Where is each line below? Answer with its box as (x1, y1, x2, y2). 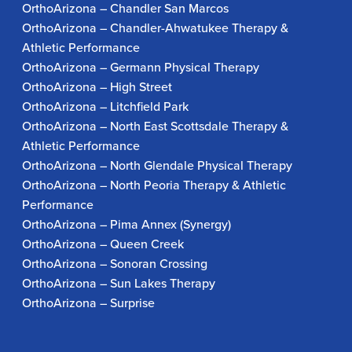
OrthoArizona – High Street (22, 78, 173, 95)
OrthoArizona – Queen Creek (22, 235, 185, 252)
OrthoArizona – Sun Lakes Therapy (22, 274, 216, 291)
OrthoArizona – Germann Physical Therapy (22, 58, 260, 75)
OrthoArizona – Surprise (22, 294, 156, 311)
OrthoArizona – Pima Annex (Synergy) (22, 215, 232, 233)
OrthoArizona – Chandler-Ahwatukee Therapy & (22, 19, 289, 36)
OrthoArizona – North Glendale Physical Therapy (22, 156, 293, 174)
